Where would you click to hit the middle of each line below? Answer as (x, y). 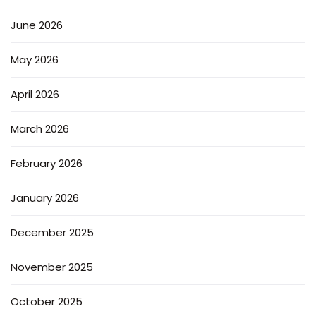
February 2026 (47, 163)
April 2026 (35, 94)
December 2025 (52, 232)
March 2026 (40, 128)
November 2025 (52, 267)
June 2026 (37, 25)
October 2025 (47, 301)
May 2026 (35, 59)
